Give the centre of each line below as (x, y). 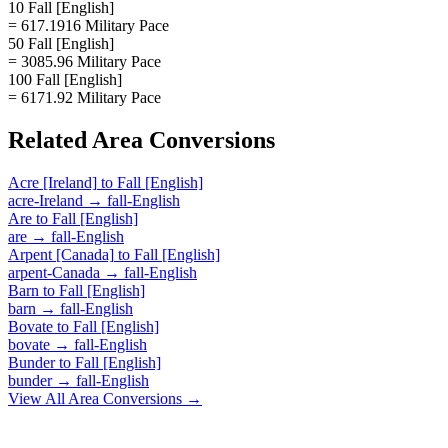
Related (50, 139)
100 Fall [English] (65, 79)
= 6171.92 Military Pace (84, 97)
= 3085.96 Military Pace (84, 61)
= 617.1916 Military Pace (88, 25)
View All (38, 398)
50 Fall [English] (61, 43)
